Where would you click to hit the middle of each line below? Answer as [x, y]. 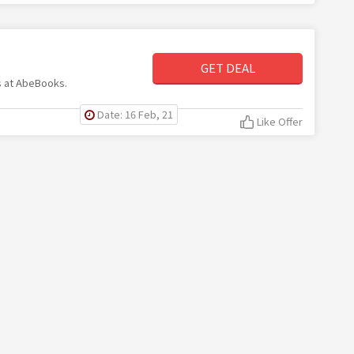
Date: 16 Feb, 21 [136, 114]
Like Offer [280, 121]
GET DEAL [228, 68]
